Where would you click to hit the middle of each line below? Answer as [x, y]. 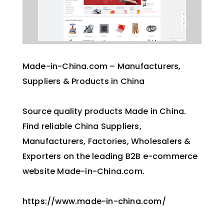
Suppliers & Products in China [83, 81]
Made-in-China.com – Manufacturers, [101, 66]
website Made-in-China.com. [83, 171]
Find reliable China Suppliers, [82, 126]
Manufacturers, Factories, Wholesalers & [106, 141]
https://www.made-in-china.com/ [94, 201]
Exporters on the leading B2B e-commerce [110, 156]
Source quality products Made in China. [104, 111]
